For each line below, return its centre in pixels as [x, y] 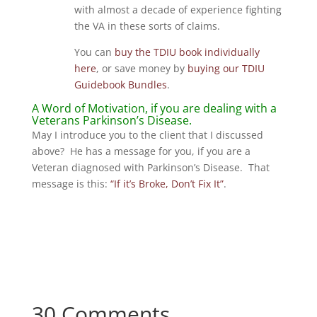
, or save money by [142, 68]
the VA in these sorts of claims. [147, 26]
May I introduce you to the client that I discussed [147, 135]
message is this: [71, 184]
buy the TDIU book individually [187, 52]
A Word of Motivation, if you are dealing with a [154, 108]
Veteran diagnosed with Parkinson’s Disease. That [150, 167]
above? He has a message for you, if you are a [141, 151]
